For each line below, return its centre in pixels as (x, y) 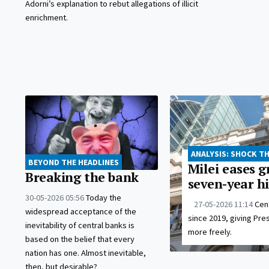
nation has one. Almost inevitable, (86, 253)
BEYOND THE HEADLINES (74, 162)
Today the (104, 198)
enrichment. (47, 18)
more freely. (210, 231)
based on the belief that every (80, 239)
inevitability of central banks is (80, 225)
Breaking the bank (82, 177)
